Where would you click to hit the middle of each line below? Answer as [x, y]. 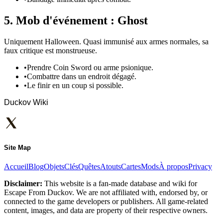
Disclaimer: [23, 184]
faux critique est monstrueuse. [51, 50]
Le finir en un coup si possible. [75, 85]
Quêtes [89, 167]
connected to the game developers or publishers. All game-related [106, 202]
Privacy [200, 167]
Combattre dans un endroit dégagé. [82, 76]
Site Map [17, 147]
